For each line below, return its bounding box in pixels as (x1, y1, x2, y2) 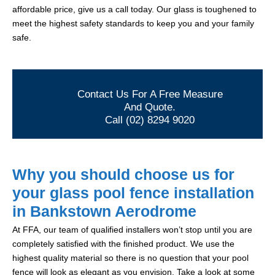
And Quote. (124, 101, 176, 114)
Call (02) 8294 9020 (105, 114, 195, 126)
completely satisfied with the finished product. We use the (12, 239, 234, 249)
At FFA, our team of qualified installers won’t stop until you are (12, 225, 252, 235)
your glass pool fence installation (12, 184, 254, 202)
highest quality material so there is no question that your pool (12, 253, 249, 263)
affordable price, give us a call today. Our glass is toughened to (12, 4, 257, 15)
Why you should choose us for (12, 166, 234, 184)
